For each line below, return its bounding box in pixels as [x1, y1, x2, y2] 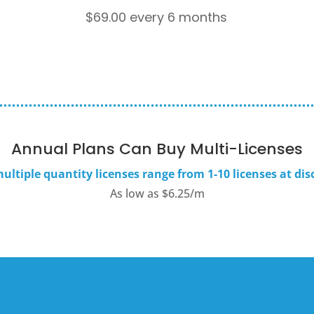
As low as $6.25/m [109, 185, 205, 201]
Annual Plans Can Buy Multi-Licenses [11, 137, 303, 160]
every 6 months [130, 8, 228, 26]
